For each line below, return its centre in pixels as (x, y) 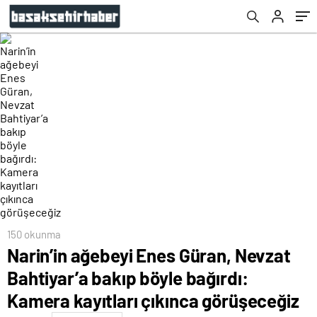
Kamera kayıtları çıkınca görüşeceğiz (153, 300)
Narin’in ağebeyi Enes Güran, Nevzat (149, 255)
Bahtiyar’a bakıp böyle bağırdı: (128, 278)
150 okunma (34, 234)
